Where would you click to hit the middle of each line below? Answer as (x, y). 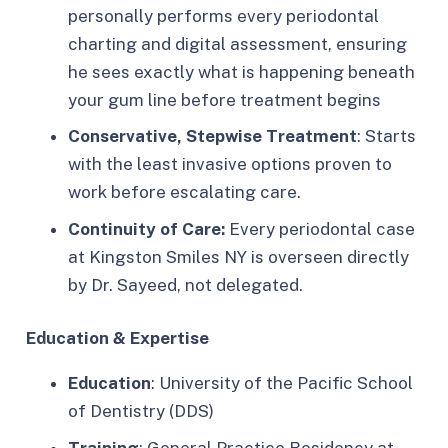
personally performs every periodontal (223, 15)
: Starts (386, 136)
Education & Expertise (117, 338)
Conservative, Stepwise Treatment (212, 136)
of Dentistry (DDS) (141, 411)
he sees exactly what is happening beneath (241, 71)
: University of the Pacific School (282, 383)
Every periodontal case (320, 228)
